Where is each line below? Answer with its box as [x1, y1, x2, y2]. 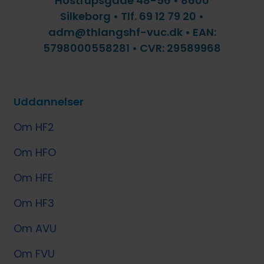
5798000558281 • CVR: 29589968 [43, 41, 221, 56]
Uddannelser [14, 94, 84, 110]
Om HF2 [14, 120, 55, 135]
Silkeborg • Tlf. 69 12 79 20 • [60, 9, 204, 24]
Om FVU [14, 246, 55, 262]
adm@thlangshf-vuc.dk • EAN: [48, 25, 216, 40]
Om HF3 [14, 196, 55, 211]
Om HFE [14, 170, 54, 186]
